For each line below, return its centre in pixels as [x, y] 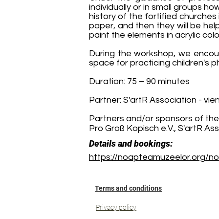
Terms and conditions [128, 188]
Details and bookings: [131, 143]
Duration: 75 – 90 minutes [139, 81]
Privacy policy [116, 207]
